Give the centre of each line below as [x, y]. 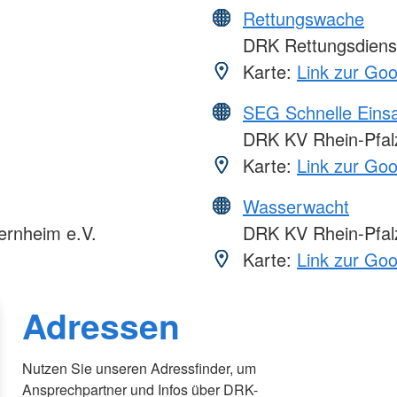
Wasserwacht [296, 206]
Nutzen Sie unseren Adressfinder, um [140, 368]
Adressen [101, 325]
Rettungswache [304, 18]
